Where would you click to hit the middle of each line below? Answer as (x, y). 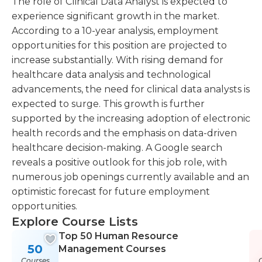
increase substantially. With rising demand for (118, 60)
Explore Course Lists (75, 222)
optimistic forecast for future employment (111, 192)
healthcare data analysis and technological (111, 75)
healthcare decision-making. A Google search (117, 148)
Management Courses (112, 249)
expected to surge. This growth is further (108, 104)
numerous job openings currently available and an (130, 177)
